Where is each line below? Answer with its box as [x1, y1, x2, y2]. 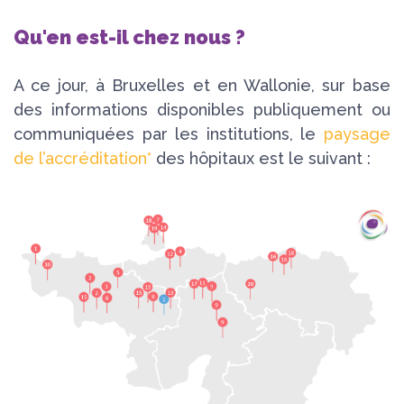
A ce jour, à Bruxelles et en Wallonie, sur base [14, 75, 390, 95]
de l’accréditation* [14, 148, 151, 168]
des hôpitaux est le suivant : [151, 148, 371, 168]
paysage [324, 124, 390, 143]
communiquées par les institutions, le [14, 124, 324, 143]
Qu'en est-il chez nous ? [14, 25, 245, 49]
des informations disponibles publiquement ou [14, 99, 390, 119]
